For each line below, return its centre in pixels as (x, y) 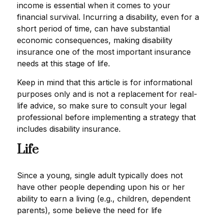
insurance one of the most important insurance (104, 52)
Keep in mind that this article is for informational (105, 82)
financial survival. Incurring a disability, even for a (108, 17)
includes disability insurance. (69, 129)
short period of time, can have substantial (93, 29)
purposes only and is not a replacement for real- (107, 94)
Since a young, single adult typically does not (100, 175)
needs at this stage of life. (63, 63)
